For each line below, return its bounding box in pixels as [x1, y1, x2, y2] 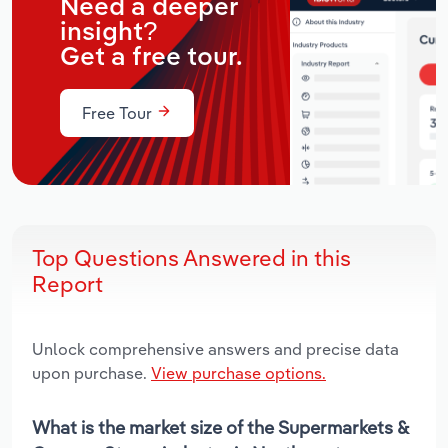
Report [32, 269, 103, 298]
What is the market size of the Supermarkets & [32, 415, 408, 439]
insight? [60, 19, 157, 46]
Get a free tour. [60, 44, 243, 71]
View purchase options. [151, 362, 326, 383]
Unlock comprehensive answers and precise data [32, 338, 399, 359]
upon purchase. [32, 362, 151, 383]
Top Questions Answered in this [32, 243, 351, 272]
